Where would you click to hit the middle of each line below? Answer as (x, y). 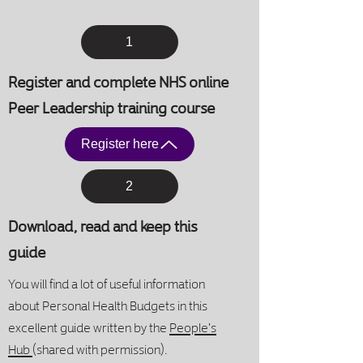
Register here (120, 144)
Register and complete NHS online (118, 81)
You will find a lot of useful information (107, 283)
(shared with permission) (98, 349)
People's (193, 327)
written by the (131, 327)
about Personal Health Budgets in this (108, 305)
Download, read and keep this (102, 225)
